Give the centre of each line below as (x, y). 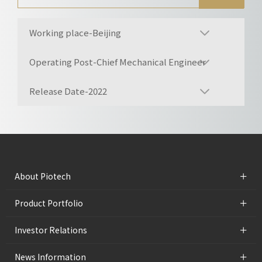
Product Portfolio (49, 203)
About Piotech (43, 176)
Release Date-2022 (68, 91)
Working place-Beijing (75, 33)
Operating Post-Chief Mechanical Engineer (118, 62)
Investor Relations (51, 230)
